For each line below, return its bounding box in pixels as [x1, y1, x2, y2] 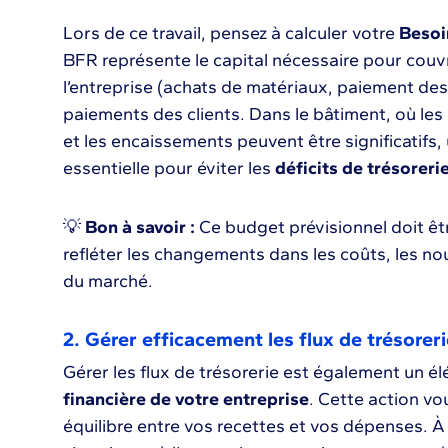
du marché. [62, 270, 153, 292]
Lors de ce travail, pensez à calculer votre [62, 22, 399, 44]
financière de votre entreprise [62, 388, 309, 410]
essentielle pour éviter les [62, 157, 275, 179]
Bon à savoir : [84, 216, 195, 238]
